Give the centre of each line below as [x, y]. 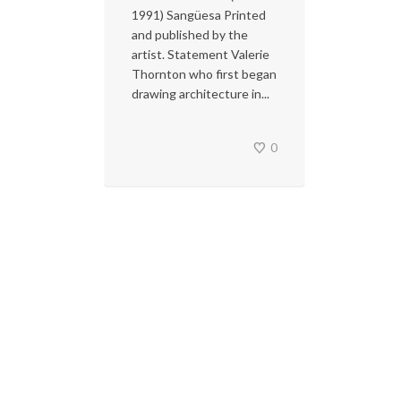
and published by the [190, 35]
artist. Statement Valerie [200, 55]
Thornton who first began [204, 74]
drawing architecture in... [200, 94]
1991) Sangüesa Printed [199, 15]
